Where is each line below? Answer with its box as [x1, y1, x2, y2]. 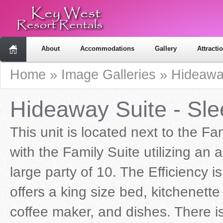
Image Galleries [61, 67, 156, 82]
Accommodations [80, 45, 134, 52]
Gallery [155, 45, 177, 52]
